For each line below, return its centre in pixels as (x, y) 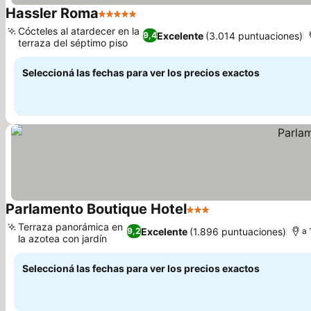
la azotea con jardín (62, 238)
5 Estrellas (125, 21)
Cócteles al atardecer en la (79, 31)
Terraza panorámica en (70, 227)
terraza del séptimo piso (73, 43)
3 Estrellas (213, 217)
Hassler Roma (52, 13)
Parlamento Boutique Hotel (96, 209)
